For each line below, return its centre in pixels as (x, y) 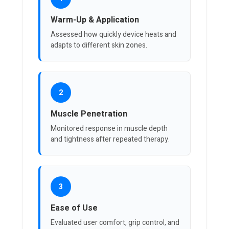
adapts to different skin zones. (99, 45)
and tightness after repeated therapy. (110, 140)
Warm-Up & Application (95, 20)
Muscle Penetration (89, 114)
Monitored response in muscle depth (109, 129)
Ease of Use (74, 208)
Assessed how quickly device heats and (113, 35)
